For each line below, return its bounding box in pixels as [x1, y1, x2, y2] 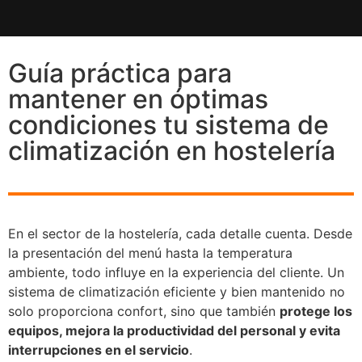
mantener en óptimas [8, 83, 268, 115]
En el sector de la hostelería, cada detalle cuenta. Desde [8, 225, 352, 242]
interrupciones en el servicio [8, 341, 189, 358]
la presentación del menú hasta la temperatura [8, 244, 293, 261]
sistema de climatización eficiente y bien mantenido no [8, 283, 345, 300]
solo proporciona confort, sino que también [8, 302, 280, 319]
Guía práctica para [8, 57, 232, 89]
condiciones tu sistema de [8, 109, 329, 141]
